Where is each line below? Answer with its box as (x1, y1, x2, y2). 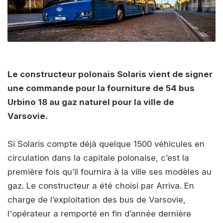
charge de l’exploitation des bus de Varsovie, (7, 195, 186, 205)
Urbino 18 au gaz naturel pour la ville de (7, 97, 174, 108)
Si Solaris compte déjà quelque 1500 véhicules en (7, 139, 205, 149)
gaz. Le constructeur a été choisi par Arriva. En (7, 181, 194, 191)
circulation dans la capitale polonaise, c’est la (7, 153, 189, 163)
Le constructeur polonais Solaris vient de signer (7, 69, 213, 80)
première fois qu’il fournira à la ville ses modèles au (7, 167, 212, 177)
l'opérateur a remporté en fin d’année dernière (7, 209, 191, 219)
